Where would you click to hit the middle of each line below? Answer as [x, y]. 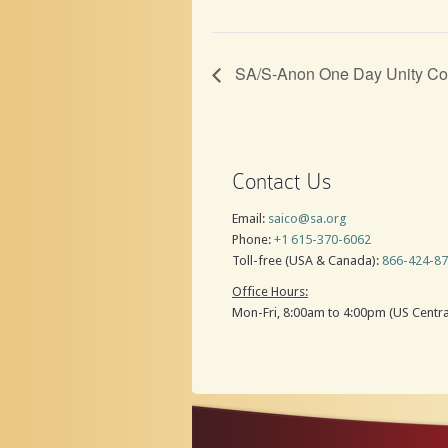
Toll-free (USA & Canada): [307, 260]
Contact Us [282, 181]
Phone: [253, 239]
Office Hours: [270, 291]
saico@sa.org [307, 218]
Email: [250, 218]
